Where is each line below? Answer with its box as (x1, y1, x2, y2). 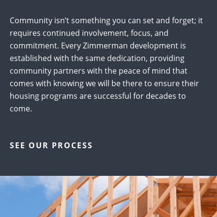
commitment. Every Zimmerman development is (10, 40, 186, 51)
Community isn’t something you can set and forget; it (10, 15, 203, 26)
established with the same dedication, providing (10, 53, 185, 64)
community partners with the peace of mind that (10, 65, 187, 77)
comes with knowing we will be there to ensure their (10, 78, 199, 89)
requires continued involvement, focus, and (10, 28, 169, 39)
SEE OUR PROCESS (10, 140, 93, 151)
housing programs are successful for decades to (10, 91, 186, 102)
